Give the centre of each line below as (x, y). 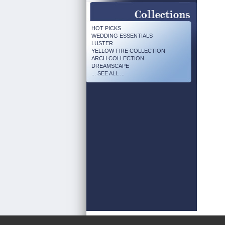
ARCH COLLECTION (118, 58)
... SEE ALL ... (108, 73)
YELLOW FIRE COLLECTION (128, 51)
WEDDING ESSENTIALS (122, 36)
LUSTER (102, 43)
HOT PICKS (106, 28)
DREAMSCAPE (110, 66)
